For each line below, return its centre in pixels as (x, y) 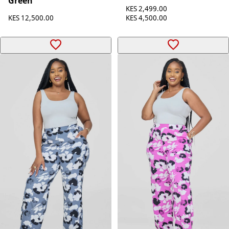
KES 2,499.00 (146, 9)
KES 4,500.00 (146, 18)
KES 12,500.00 (31, 18)
